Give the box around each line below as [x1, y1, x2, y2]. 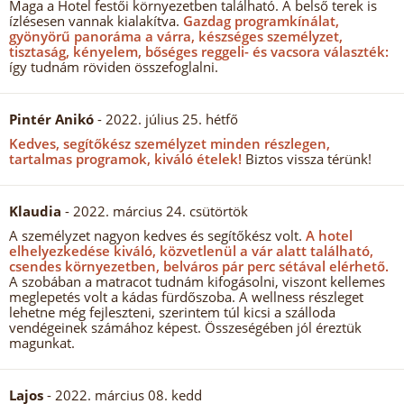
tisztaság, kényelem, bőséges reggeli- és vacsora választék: [9, 42, 389, 60]
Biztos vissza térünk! [242, 150, 372, 168]
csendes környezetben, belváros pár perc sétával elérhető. [9, 257, 389, 275]
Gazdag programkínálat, [179, 12, 339, 30]
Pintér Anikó [9, 110, 97, 128]
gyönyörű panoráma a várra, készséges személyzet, [9, 27, 343, 45]
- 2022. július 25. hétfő [97, 110, 238, 128]
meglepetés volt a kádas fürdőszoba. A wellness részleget [9, 288, 363, 306]
